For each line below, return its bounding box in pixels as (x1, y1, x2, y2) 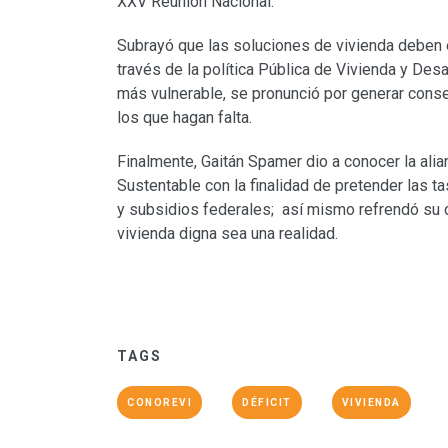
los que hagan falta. (117, 108, 252, 128)
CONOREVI (127, 397, 192, 409)
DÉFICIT (242, 397, 292, 409)
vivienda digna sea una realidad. (117, 224, 338, 244)
